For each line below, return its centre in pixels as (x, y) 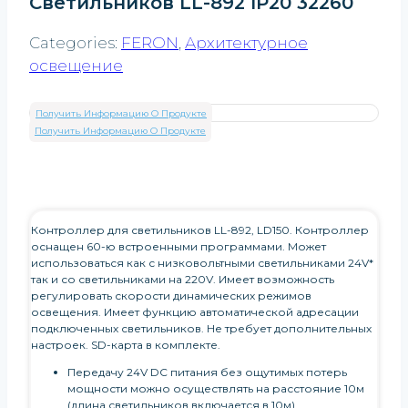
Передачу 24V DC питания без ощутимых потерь (207, 372)
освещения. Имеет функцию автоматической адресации (195, 311)
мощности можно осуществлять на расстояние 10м (216, 388)
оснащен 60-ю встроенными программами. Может (178, 246)
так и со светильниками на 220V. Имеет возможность (183, 279)
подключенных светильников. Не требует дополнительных (201, 328)
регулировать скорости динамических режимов (171, 295)
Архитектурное (246, 42)
